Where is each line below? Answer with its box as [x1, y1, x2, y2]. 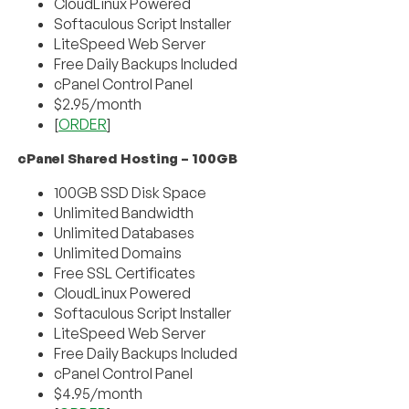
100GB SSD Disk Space [54, 183, 207, 202]
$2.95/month [54, 94, 142, 113]
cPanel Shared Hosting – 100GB [17, 149, 238, 167]
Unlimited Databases [54, 223, 195, 242]
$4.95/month [54, 383, 143, 403]
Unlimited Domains [54, 243, 183, 262]
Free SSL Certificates [54, 263, 196, 282]
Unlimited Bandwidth [54, 203, 194, 222]
